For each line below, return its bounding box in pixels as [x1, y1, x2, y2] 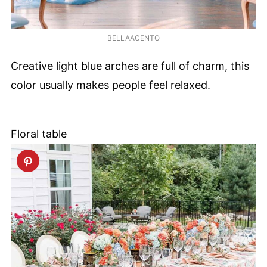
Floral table [11, 128, 67, 141]
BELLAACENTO [107, 33, 160, 42]
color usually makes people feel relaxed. [11, 79, 210, 92]
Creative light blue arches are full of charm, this [11, 60, 249, 73]
